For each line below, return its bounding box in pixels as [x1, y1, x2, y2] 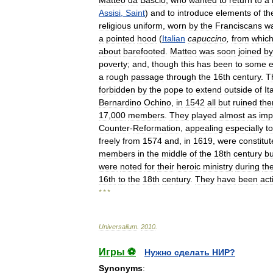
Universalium [99, 222, 137, 230]
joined [238, 46, 261, 56]
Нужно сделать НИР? [144, 247, 235, 257]
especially [225, 122, 263, 133]
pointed [106, 33, 135, 43]
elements [216, 7, 251, 18]
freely [99, 135, 120, 146]
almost [219, 110, 245, 120]
